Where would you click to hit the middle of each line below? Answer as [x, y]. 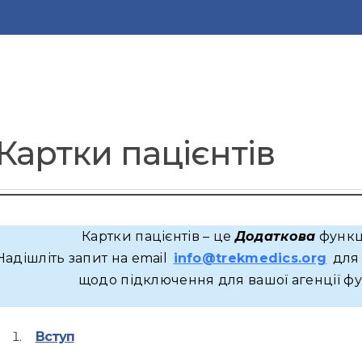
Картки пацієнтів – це [158, 236]
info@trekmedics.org [250, 258]
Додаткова [275, 236]
